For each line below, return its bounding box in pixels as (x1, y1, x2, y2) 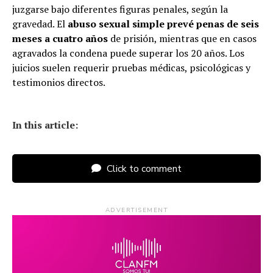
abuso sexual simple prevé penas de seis (68, 17, 259, 31)
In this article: (12, 118, 78, 132)
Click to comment (104, 162, 182, 176)
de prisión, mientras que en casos (110, 32, 257, 46)
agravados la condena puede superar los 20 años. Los (12, 46, 244, 60)
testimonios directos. (12, 76, 105, 90)
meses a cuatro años (12, 32, 110, 46)
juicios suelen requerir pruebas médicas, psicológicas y (12, 61, 250, 75)
